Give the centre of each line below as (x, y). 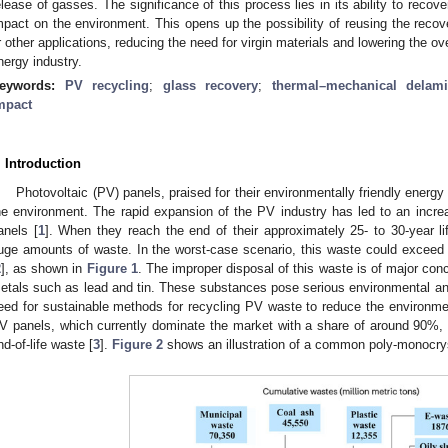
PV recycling (106, 85)
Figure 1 (112, 268)
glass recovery (210, 85)
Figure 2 (137, 344)
